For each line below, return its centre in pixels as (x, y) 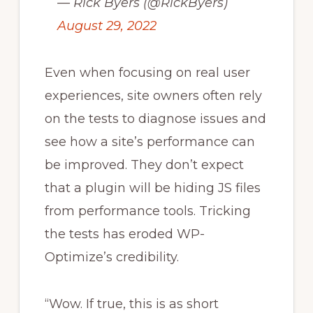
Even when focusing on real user (147, 72)
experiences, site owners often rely (153, 95)
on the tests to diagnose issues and (155, 118)
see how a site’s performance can (150, 141)
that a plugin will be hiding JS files (152, 188)
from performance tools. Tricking (147, 211)
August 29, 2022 (107, 26)
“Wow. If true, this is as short (131, 304)
